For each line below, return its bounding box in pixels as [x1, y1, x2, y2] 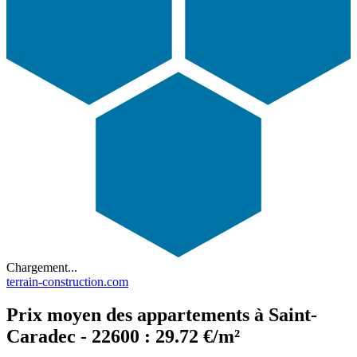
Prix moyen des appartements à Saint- [6, 304, 317, 326]
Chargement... [6, 260, 77, 274]
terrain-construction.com [6, 274, 128, 288]
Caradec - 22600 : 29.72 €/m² [6, 326, 240, 347]
